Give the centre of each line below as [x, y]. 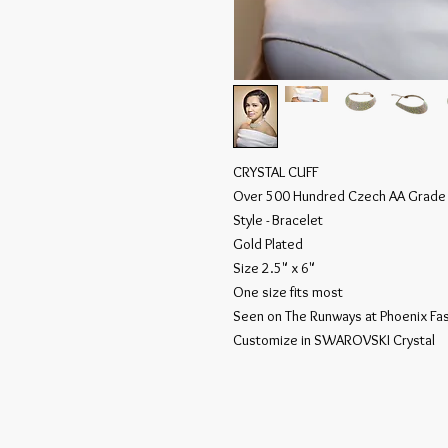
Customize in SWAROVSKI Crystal [334, 340]
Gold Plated [268, 244]
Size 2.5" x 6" [274, 268]
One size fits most [288, 292]
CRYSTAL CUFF [275, 172]
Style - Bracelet [278, 220]
